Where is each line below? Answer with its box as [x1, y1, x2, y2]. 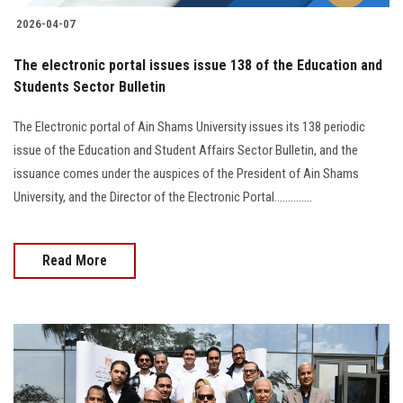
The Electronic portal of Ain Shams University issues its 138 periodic [13, 118, 365, 135]
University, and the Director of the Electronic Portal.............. [13, 188, 312, 205]
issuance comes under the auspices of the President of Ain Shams [13, 165, 359, 182]
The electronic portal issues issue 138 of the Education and [13, 56, 382, 74]
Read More [42, 251, 107, 269]
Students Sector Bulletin [13, 77, 166, 95]
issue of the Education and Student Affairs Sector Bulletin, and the [13, 141, 358, 158]
